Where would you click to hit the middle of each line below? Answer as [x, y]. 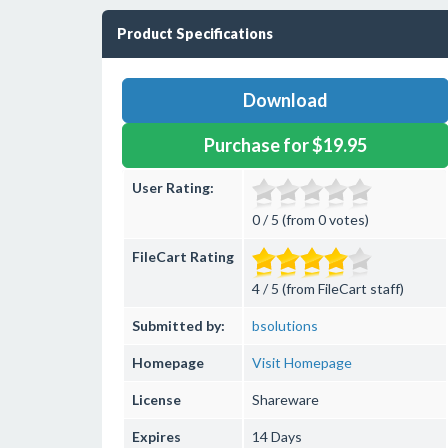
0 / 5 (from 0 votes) [310, 219]
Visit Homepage [302, 362]
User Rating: [173, 187]
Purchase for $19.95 [285, 145]
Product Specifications [195, 33]
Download [285, 100]
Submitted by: [178, 325]
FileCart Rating [183, 256]
